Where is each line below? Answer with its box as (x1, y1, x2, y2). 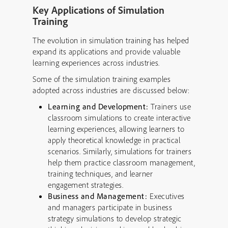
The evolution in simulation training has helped (33, 35, 189, 45)
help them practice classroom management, (48, 157, 195, 167)
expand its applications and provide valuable (33, 46, 180, 56)
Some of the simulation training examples (33, 74, 170, 84)
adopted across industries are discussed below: (33, 85, 189, 95)
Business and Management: (48, 191, 147, 201)
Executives (147, 191, 185, 201)
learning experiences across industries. (33, 58, 160, 68)
